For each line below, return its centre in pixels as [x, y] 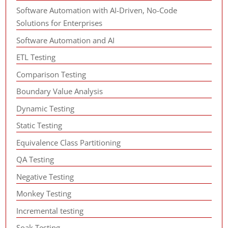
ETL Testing [36, 57]
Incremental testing [50, 210]
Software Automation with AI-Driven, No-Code [97, 10]
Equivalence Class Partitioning [69, 142]
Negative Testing [45, 176]
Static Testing [39, 125]
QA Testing [35, 159]
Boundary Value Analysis [60, 91]
